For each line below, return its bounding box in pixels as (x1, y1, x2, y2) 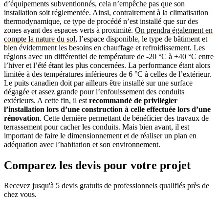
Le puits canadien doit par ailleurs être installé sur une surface (4, 78, 193, 87)
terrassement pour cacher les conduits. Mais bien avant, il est (4, 122, 189, 131)
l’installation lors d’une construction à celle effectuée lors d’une (4, 105, 211, 113)
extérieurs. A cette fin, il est (4, 96, 89, 105)
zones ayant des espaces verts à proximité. (4, 25, 135, 34)
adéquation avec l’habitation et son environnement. (4, 140, 160, 149)
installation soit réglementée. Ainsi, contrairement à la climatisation (4, 8, 208, 17)
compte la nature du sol (4, 34, 75, 43)
